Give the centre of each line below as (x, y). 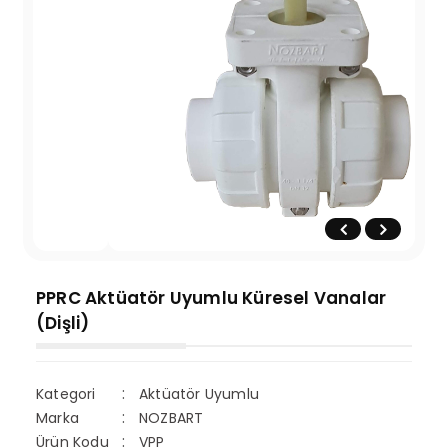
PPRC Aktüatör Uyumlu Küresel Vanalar (211, 298)
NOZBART (171, 418)
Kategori (66, 393)
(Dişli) (63, 323)
